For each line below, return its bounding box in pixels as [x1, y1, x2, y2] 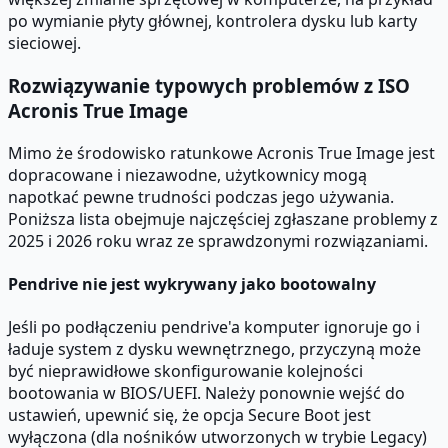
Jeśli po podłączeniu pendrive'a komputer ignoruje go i [8, 316, 420, 339]
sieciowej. [8, 32, 81, 55]
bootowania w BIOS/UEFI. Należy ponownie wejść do [8, 382, 405, 405]
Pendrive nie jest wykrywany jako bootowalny [8, 272, 376, 295]
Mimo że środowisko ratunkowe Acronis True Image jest [8, 141, 435, 164]
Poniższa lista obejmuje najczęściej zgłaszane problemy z [8, 207, 438, 230]
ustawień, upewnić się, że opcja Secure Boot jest [8, 404, 371, 427]
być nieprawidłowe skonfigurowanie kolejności [8, 360, 363, 383]
